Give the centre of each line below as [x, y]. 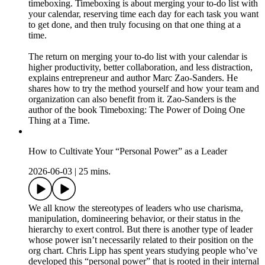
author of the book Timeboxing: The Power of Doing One [137, 110]
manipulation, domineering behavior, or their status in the [134, 219]
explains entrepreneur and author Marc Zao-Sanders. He [133, 78]
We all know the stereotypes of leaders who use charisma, [136, 208]
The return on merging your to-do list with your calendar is [138, 57]
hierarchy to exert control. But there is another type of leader [140, 230]
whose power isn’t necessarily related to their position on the [141, 240]
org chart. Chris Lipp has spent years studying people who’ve [143, 251]
